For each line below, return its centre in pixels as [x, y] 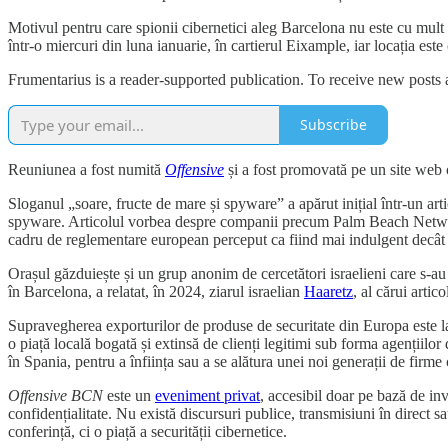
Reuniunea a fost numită [86, 169]
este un [129, 395]
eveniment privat [207, 395]
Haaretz [328, 291]
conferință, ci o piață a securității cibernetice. [147, 431]
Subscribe [333, 125]
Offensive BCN [55, 395]
